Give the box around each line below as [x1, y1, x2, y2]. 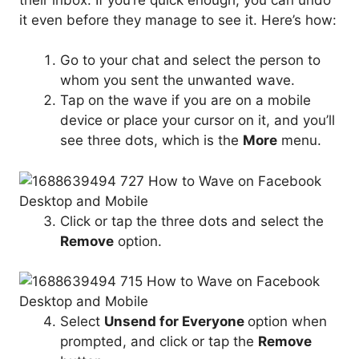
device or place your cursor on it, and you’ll [60, 112, 335, 129]
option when [248, 313, 327, 330]
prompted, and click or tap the [60, 333, 258, 350]
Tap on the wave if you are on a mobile [60, 92, 311, 109]
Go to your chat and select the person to [60, 52, 321, 69]
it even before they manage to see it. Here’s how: [19, 11, 337, 28]
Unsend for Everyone [104, 313, 248, 330]
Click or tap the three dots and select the [60, 212, 324, 229]
